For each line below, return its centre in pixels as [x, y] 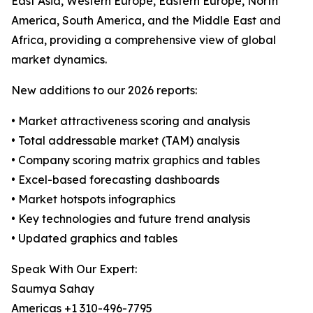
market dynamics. [59, 60]
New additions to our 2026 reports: [104, 90]
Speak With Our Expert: [74, 269]
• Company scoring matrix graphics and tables [136, 160]
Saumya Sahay [53, 289]
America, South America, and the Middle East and [146, 21]
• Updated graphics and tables [94, 239]
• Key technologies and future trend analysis [131, 219]
